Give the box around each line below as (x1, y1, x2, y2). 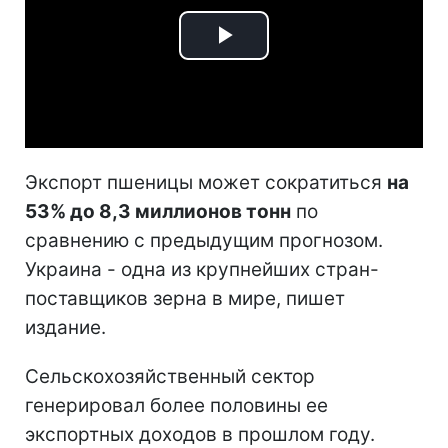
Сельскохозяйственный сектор (25, 364, 315, 388)
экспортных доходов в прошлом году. (25, 422, 375, 446)
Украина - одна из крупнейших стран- (25, 257, 379, 281)
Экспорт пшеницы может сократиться (25, 170, 387, 194)
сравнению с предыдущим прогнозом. (25, 228, 383, 252)
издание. (25, 315, 106, 339)
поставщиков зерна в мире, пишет (25, 286, 345, 310)
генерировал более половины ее (25, 393, 328, 417)
